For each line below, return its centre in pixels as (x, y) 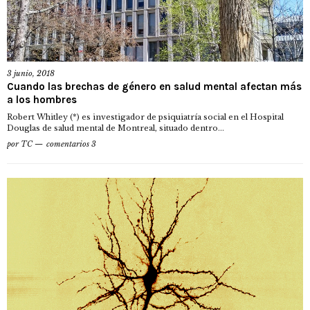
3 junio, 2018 (31, 74)
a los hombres (42, 100)
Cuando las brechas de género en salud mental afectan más (154, 87)
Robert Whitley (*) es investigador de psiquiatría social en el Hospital (145, 117)
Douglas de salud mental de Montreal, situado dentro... (116, 128)
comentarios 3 (71, 144)
